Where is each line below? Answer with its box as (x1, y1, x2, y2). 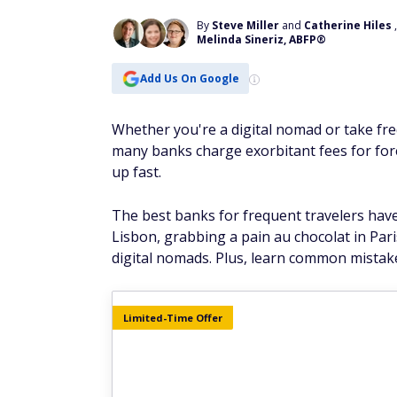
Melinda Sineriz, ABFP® (197, 32, 326, 47)
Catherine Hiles (304, 18, 392, 33)
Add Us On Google (139, 70, 239, 86)
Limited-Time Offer (123, 311, 222, 324)
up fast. (112, 162, 161, 182)
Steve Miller (212, 18, 279, 33)
